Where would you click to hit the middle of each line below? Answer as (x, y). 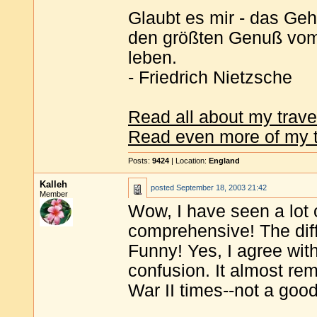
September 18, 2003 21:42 (221, 188)
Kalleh (53, 184)
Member (54, 194)
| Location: (189, 161)
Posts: (140, 161)
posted (163, 188)
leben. (152, 58)
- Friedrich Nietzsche (210, 77)
